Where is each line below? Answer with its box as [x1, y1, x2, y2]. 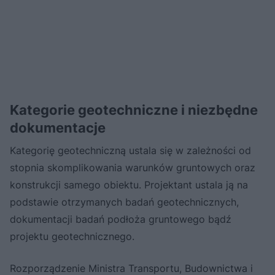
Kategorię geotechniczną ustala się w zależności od [10, 144, 251, 157]
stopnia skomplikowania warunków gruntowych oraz [10, 161, 255, 174]
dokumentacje [10, 120, 106, 136]
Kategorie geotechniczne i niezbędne [10, 102, 258, 118]
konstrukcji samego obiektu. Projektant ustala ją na [10, 179, 248, 192]
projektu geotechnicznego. [10, 230, 134, 243]
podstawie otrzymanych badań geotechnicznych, [10, 196, 239, 209]
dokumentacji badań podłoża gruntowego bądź [10, 213, 231, 226]
